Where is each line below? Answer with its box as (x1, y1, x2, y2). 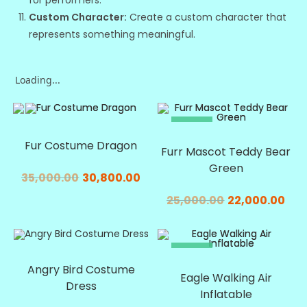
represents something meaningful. (29, 27, 196, 42)
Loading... (15, 73, 61, 87)
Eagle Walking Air (180, 269, 272, 286)
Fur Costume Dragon (25, 138, 138, 154)
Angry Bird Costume (27, 261, 135, 278)
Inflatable (199, 286, 252, 302)
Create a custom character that (127, 10, 287, 25)
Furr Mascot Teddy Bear (161, 144, 291, 160)
